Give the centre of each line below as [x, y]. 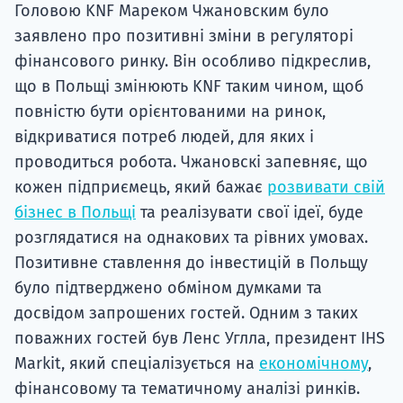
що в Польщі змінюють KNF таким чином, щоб [189, 87]
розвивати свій [326, 188]
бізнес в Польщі [75, 213]
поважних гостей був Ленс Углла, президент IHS [200, 339]
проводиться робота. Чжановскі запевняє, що [191, 162]
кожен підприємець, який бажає [141, 188]
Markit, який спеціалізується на [137, 364]
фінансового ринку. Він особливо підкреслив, [193, 62]
